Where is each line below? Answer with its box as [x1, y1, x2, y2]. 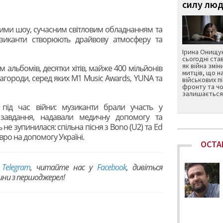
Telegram [2, 162, 31, 173]
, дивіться [126, 162, 162, 173]
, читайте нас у [30, 162, 97, 173]
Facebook [97, 162, 126, 173]
